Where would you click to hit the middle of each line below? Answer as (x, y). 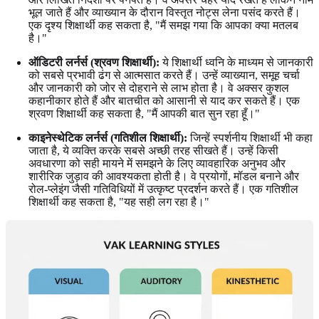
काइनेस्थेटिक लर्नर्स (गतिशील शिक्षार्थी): (108, 138)
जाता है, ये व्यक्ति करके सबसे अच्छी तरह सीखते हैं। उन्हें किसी (153, 151)
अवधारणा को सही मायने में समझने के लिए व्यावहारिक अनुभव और (157, 164)
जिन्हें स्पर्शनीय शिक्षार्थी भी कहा (250, 138)
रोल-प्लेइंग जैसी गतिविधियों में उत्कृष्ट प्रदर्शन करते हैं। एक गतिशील (163, 189)
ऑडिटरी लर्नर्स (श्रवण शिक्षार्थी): (94, 63)
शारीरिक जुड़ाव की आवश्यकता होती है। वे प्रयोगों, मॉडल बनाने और (164, 177)
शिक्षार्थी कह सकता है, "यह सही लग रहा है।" (119, 202)
